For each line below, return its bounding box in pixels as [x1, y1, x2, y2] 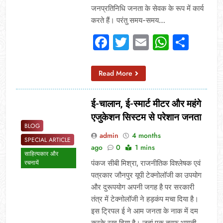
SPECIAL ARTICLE [24, 135, 71, 145]
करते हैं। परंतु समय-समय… [91, 15, 165, 25]
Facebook [109, 32, 183, 52]
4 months [131, 130, 161, 140]
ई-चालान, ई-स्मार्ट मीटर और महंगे [91, 98, 201, 110]
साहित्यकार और [24, 149, 58, 159]
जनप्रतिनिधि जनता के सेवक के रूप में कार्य [91, 3, 204, 13]
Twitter [128, 32, 181, 52]
